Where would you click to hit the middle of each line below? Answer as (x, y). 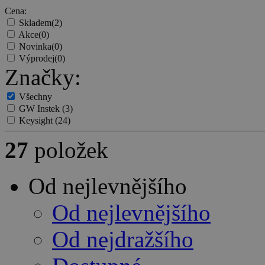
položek (68, 150)
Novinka (35, 47)
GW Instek (41, 109)
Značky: (43, 77)
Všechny (35, 97)
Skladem (35, 23)
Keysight (37, 121)
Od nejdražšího (123, 240)
